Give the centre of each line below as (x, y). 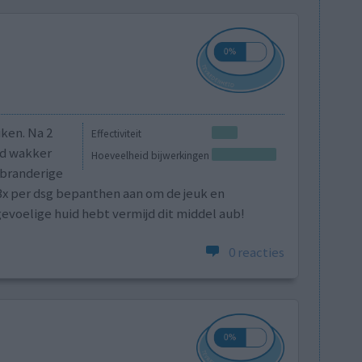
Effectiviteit (117, 134)
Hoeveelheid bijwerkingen (151, 156)
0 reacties (257, 252)
